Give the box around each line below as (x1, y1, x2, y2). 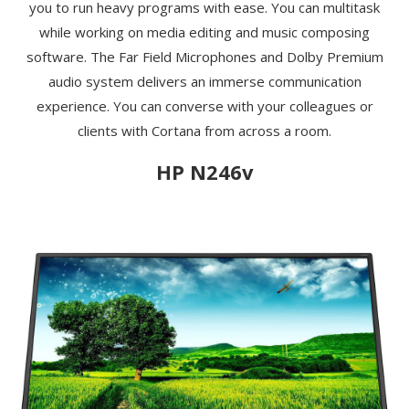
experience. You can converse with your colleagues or (36, 96, 373, 115)
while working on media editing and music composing (39, 22, 370, 41)
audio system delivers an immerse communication (47, 71, 362, 90)
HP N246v (155, 157, 254, 185)
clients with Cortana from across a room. (78, 121, 331, 140)
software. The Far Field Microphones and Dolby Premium (26, 47, 383, 66)
